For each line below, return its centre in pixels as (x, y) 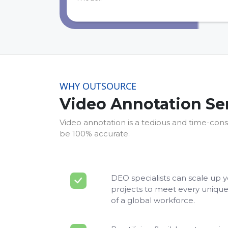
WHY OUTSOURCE (98, 86)
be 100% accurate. (95, 134)
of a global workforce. (153, 201)
